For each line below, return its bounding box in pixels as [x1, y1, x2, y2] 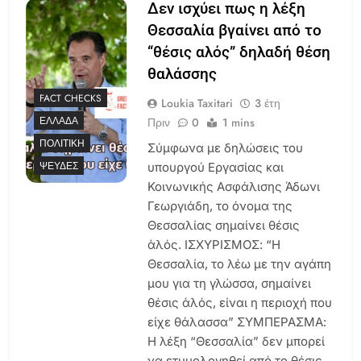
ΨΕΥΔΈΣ [39, 159, 78, 174]
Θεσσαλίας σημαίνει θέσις [147, 217, 300, 233]
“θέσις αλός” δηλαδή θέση [147, 42, 330, 61]
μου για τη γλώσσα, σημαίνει [147, 275, 311, 291]
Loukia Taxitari [160, 94, 233, 111]
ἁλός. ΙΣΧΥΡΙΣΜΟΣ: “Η [147, 236, 280, 252]
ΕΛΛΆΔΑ [39, 114, 78, 129]
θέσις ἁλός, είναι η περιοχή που [147, 294, 332, 310]
